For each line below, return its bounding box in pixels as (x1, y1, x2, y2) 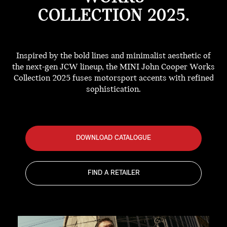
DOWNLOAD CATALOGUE (76, 134, 151, 142)
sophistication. (86, 85, 141, 95)
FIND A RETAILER (87, 169, 140, 177)
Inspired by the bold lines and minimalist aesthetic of (16, 51, 211, 61)
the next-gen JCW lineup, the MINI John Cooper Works (12, 62, 215, 72)
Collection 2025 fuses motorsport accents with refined (13, 73, 214, 84)
